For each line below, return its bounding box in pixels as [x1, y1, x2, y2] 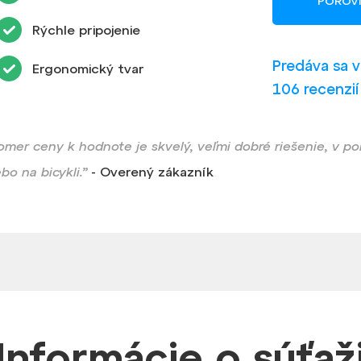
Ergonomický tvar [32, 60, 145, 76]
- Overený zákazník [86, 164, 214, 179]
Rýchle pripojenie [32, 22, 141, 37]
